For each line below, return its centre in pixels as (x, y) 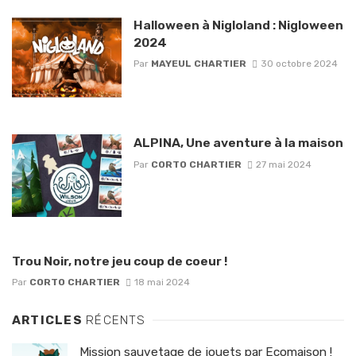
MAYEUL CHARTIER (198, 64)
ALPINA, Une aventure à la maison (238, 143)
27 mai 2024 (283, 164)
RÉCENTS (116, 321)
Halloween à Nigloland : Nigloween (238, 25)
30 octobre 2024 (299, 64)
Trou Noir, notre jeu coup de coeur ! (120, 261)
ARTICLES (49, 321)
